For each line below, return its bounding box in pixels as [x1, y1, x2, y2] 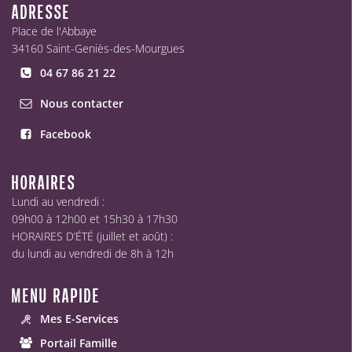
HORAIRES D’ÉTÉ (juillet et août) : [12, 229, 173, 244]
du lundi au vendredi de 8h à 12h [12, 246, 174, 261]
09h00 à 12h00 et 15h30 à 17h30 [12, 211, 178, 226]
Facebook [40, 126, 91, 141]
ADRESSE [12, 2, 71, 24]
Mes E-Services [40, 311, 119, 326]
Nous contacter [40, 96, 123, 111]
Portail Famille [40, 335, 117, 350]
